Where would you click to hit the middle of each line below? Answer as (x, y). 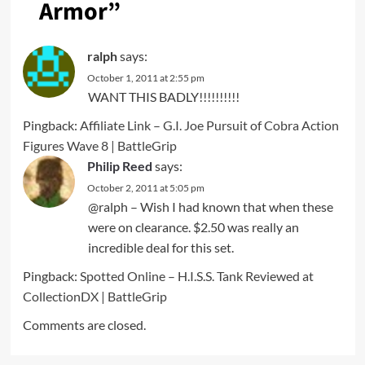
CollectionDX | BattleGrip (95, 296)
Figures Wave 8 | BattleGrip (99, 145)
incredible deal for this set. (161, 247)
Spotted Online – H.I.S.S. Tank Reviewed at (196, 275)
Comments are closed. (84, 324)
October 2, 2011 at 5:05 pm (145, 187)
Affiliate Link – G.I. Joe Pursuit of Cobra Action (209, 125)
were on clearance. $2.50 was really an (193, 226)
